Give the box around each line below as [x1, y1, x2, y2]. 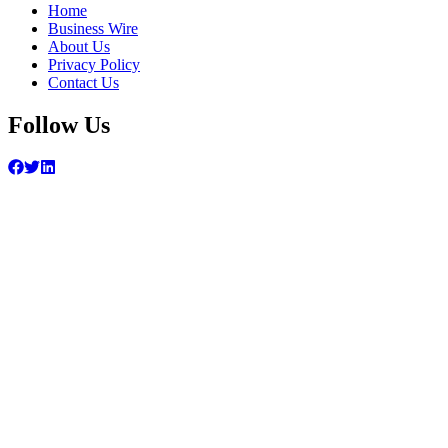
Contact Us [48, 74, 119, 92]
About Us [48, 38, 110, 56]
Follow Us [8, 112, 110, 139]
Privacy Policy [48, 56, 140, 74]
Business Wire [48, 20, 138, 38]
